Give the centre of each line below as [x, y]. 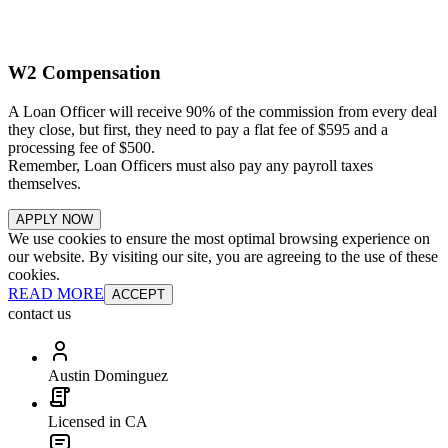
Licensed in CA [98, 422]
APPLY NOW [54, 220]
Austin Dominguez [108, 376]
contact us [39, 314]
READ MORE [56, 294]
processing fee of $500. [81, 148]
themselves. [44, 184]
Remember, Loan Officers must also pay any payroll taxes [190, 166]
